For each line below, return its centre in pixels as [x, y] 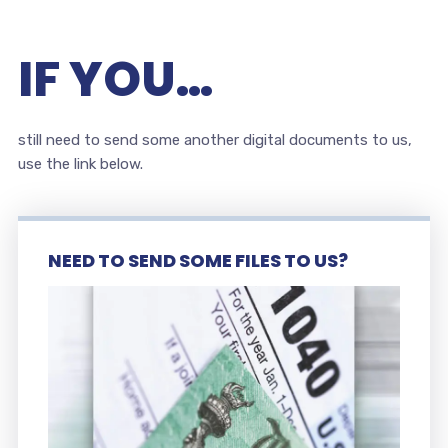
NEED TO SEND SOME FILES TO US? [197, 260]
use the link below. [80, 164]
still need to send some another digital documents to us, [214, 140]
